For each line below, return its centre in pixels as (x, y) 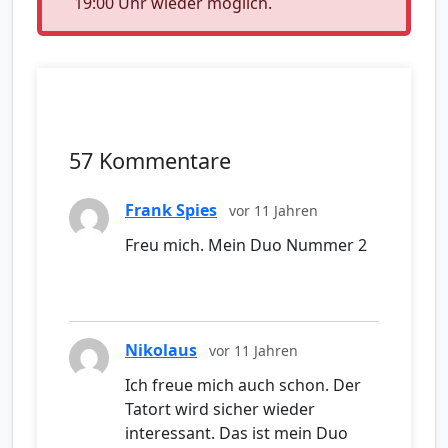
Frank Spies (171, 210)
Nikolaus (161, 350)
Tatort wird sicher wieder (220, 409)
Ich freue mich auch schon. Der (243, 385)
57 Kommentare (150, 161)
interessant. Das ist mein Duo (236, 433)
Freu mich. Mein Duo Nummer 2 (246, 245)
